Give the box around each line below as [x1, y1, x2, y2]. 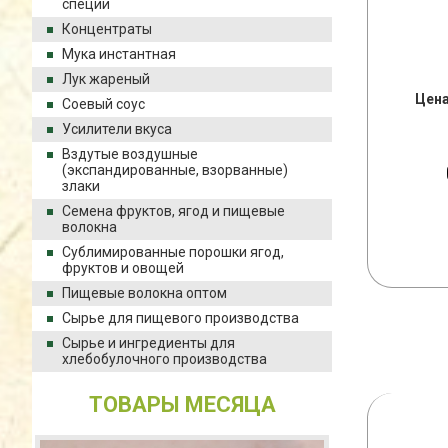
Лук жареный [62, 71, 150, 87]
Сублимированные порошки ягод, [62, 244, 284, 260]
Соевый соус [62, 96, 145, 112]
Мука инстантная [62, 46, 176, 62]
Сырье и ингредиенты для [62, 335, 235, 351]
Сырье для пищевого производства [62, 310, 299, 326]
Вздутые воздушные [62, 146, 198, 162]
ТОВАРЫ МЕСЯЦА [88, 392, 276, 417]
